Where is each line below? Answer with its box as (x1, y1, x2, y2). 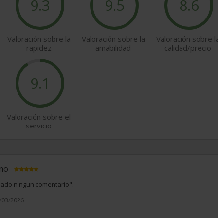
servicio (26, 121, 52, 130)
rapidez (26, 43, 52, 53)
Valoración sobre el (7, 112, 71, 122)
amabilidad (95, 43, 131, 53)
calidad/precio (164, 43, 211, 53)
